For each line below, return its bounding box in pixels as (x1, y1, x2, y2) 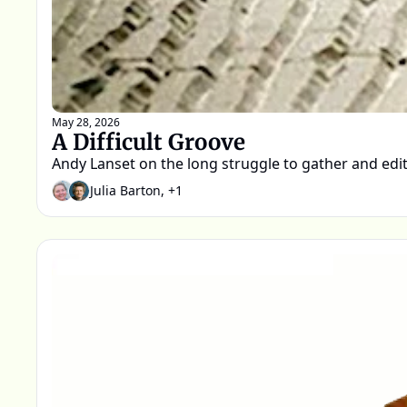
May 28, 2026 (52, 114, 120, 130)
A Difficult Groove (52, 127, 245, 156)
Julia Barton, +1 (90, 182, 183, 200)
